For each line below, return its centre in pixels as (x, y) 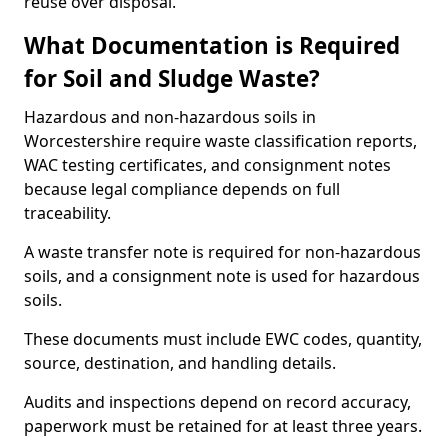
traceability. (67, 213)
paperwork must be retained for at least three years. (223, 426)
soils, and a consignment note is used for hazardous (222, 276)
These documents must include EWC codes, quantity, (223, 339)
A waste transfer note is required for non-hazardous (222, 252)
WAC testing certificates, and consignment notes (207, 165)
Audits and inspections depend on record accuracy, (217, 402)
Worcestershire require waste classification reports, (220, 141)
